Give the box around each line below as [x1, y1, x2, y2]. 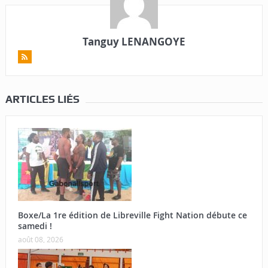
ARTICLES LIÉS [5, 93, 80, 106]
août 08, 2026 [17, 234, 63, 245]
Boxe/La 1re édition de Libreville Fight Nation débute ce [17, 209, 247, 221]
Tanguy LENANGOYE [82, 35, 185, 49]
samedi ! [17, 220, 52, 232]
